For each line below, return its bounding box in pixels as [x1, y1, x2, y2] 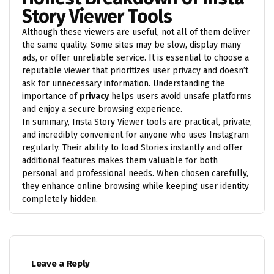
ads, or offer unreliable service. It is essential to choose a [22, 52, 249, 63]
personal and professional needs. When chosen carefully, [22, 168, 248, 179]
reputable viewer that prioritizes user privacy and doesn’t [22, 65, 248, 76]
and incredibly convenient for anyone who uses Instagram [22, 129, 249, 140]
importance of [22, 91, 80, 102]
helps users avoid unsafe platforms [109, 91, 251, 102]
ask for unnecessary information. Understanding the [22, 78, 225, 89]
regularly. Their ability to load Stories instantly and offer [22, 142, 243, 153]
